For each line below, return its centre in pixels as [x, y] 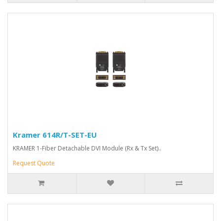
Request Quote [34, 163]
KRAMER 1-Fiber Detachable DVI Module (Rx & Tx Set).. [87, 148]
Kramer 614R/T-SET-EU [55, 135]
